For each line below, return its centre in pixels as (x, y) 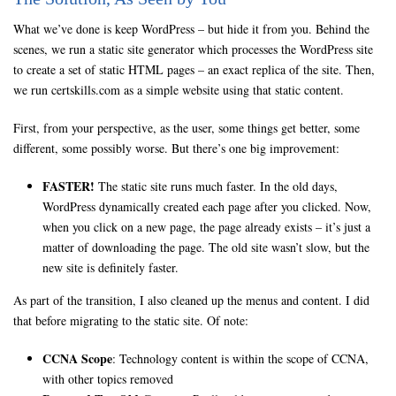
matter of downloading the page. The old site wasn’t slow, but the (206, 247)
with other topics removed (107, 379)
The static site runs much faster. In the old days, (216, 186)
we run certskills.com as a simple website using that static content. (179, 90)
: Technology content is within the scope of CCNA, (240, 358)
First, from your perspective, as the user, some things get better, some (187, 128)
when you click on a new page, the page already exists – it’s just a (206, 227)
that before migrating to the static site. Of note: (131, 320)
